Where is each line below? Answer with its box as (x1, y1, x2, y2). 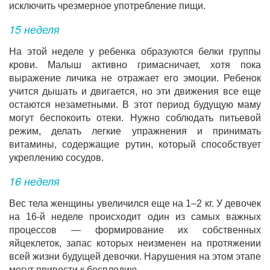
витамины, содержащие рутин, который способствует (9, 139, 261, 149)
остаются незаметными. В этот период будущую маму (9, 99, 261, 110)
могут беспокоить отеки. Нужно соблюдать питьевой (9, 113, 261, 123)
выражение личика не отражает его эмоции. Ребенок (9, 73, 261, 83)
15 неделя (9, 21, 60, 37)
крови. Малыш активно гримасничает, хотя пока (9, 60, 261, 70)
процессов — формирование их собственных (9, 225, 261, 235)
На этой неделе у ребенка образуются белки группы (9, 46, 261, 57)
